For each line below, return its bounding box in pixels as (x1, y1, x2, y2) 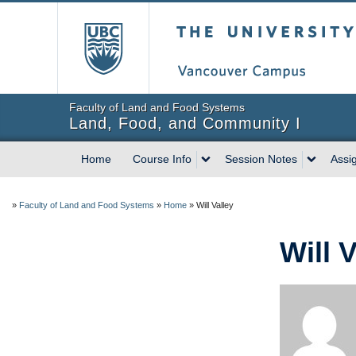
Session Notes (225, 153, 297, 165)
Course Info (133, 153, 192, 165)
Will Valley (196, 200, 234, 210)
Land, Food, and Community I (69, 114, 301, 132)
